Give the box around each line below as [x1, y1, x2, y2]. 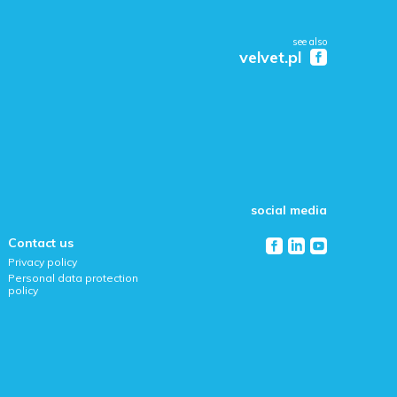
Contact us [8, 235, 74, 252]
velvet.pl [238, 47, 301, 68]
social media [250, 202, 327, 219]
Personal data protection [8, 271, 139, 285]
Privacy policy [8, 255, 78, 269]
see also [292, 35, 327, 49]
